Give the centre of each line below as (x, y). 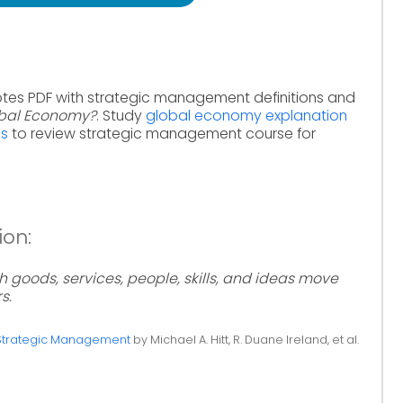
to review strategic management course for (162, 134)
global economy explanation (246, 116)
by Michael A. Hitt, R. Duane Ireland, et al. (244, 340)
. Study (121, 116)
